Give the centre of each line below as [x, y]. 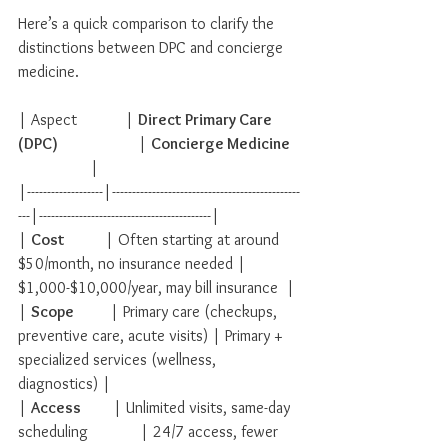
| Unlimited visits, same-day [187, 407]
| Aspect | [78, 119]
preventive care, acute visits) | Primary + [152, 335]
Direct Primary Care [206, 119]
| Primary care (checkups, [177, 311]
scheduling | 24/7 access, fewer [150, 431]
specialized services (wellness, [119, 359]
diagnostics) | [64, 383]
